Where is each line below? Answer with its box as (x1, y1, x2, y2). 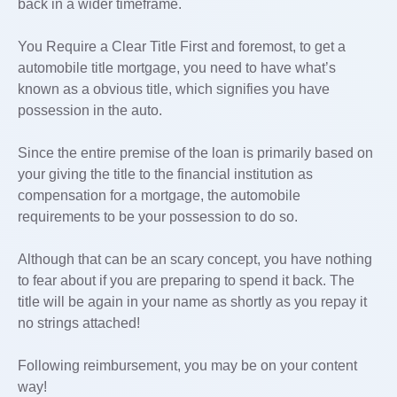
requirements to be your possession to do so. (18, 209, 298, 224)
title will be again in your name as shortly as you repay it (18, 294, 367, 309)
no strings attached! (18, 315, 140, 331)
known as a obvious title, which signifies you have (18, 82, 330, 97)
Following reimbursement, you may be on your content (18, 358, 357, 373)
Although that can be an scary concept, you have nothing (18, 252, 372, 267)
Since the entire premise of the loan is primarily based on (18, 145, 373, 160)
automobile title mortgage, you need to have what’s (18, 60, 336, 75)
